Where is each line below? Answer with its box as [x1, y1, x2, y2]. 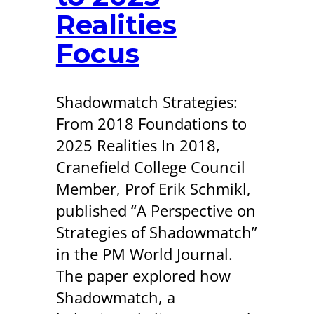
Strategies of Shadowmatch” [55, 221, 257, 243]
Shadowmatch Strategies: [55, 90, 238, 113]
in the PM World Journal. [55, 243, 233, 265]
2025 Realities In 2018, [55, 134, 220, 156]
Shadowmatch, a [55, 286, 175, 308]
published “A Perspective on [55, 199, 256, 221]
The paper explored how [55, 264, 231, 287]
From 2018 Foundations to [55, 112, 247, 135]
